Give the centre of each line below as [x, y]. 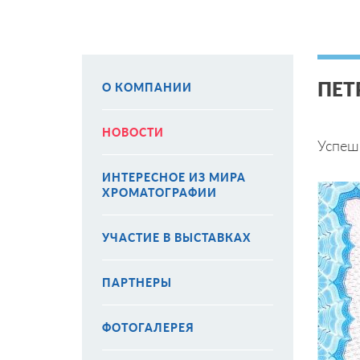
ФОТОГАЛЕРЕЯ [148, 327]
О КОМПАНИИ [147, 87]
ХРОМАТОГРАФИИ [160, 192]
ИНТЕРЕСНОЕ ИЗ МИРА [174, 177]
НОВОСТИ [133, 132]
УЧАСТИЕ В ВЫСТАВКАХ [177, 237]
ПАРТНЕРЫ [137, 282]
